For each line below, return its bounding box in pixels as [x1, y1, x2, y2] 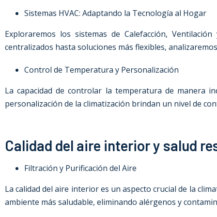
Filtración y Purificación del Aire [24, 163, 137, 173]
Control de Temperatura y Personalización [24, 64, 179, 75]
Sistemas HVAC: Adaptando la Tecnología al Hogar [24, 8, 206, 18]
